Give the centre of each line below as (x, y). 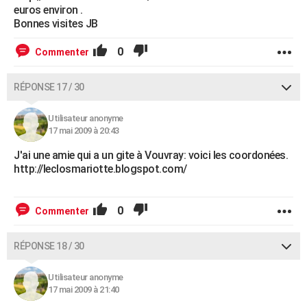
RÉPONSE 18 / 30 (49, 246)
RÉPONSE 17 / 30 (49, 87)
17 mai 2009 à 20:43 (84, 131)
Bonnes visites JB (56, 24)
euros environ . (48, 10)
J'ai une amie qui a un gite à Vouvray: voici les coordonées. (151, 156)
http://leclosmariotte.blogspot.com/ (100, 169)
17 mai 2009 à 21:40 (84, 290)
